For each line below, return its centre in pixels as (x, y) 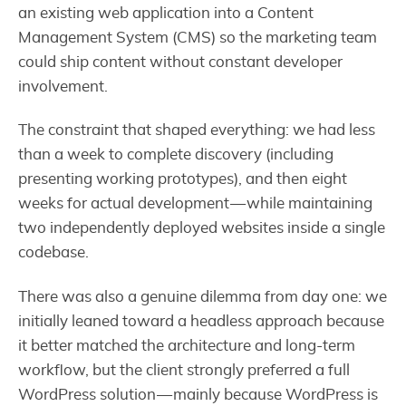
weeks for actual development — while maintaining (195, 204)
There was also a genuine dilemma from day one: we (203, 296)
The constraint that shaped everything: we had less (197, 130)
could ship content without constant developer (180, 63)
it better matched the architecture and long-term (187, 345)
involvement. (63, 87)
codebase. (53, 253)
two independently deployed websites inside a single (202, 228)
